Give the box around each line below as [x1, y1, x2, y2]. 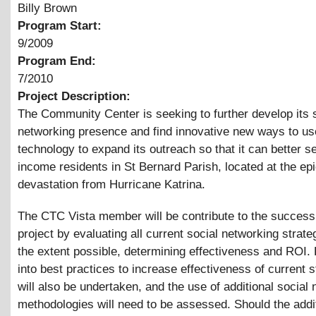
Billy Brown [18, 1, 77, 16]
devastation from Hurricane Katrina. [18, 178, 205, 192]
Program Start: [18, 19, 105, 33]
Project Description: [18, 90, 134, 104]
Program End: [18, 54, 99, 68]
